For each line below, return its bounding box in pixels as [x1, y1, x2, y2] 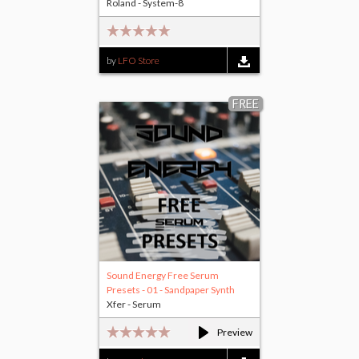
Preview [217, 326, 252, 339]
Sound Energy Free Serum [107, 269, 219, 282]
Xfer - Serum [107, 298, 161, 311]
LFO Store [118, 54, 159, 67]
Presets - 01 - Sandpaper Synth [107, 284, 235, 296]
